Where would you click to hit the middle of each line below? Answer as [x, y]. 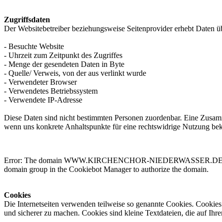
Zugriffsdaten [27, 20]
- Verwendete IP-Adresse [43, 100]
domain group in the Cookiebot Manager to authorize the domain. [106, 169]
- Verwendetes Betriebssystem [51, 91]
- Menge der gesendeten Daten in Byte [64, 64]
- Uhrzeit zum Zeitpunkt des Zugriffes [63, 55]
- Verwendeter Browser [40, 82]
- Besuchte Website [34, 46]
